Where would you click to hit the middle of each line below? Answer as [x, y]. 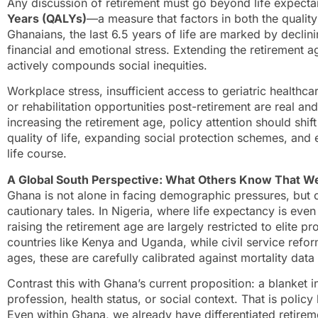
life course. [37, 154]
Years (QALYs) [47, 18]
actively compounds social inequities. [107, 65]
